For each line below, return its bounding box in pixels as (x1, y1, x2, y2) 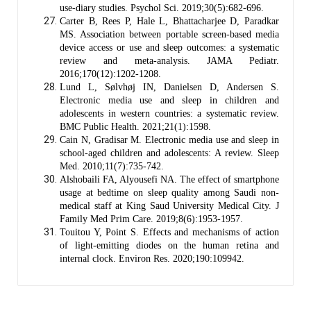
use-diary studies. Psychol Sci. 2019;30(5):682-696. (60, 2, 264, 13)
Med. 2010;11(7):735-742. (60, 160, 164, 171)
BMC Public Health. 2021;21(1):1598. (60, 121, 211, 132)
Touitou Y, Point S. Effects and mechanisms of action (60, 226, 279, 237)
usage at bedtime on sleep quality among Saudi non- (60, 187, 279, 198)
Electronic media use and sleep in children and (60, 94, 279, 106)
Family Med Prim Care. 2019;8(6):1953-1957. (60, 213, 243, 224)
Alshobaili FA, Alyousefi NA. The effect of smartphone (60, 174, 279, 185)
